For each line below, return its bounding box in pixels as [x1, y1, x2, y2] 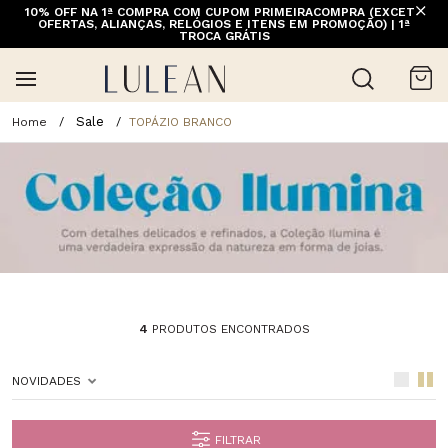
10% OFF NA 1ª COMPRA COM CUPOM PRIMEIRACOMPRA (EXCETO [24, 5, 424, 19]
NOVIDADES [12, 373, 81, 388]
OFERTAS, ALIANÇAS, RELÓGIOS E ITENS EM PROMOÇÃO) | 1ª [38, 17, 410, 31]
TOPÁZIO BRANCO [129, 114, 232, 129]
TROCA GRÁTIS [178, 29, 270, 43]
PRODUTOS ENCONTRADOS [147, 321, 310, 336]
